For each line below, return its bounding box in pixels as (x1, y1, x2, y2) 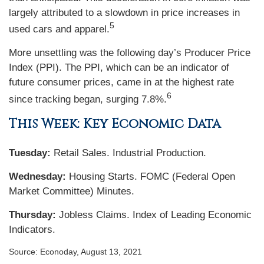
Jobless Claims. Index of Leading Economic (56, 209, 252, 220)
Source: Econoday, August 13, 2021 (9, 246, 142, 256)
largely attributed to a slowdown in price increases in (9, 6, 240, 18)
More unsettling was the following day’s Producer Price (9, 47, 250, 59)
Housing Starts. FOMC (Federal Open (66, 170, 235, 182)
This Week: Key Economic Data (9, 115, 221, 133)
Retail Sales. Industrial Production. (51, 147, 206, 159)
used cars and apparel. (9, 24, 110, 35)
